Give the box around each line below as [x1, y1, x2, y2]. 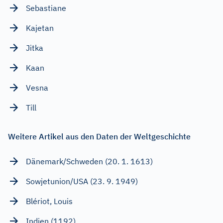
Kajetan [26, 22, 54, 33]
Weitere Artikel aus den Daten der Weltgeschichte [8, 131, 191, 141]
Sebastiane [26, 2, 66, 13]
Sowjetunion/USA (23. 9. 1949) [26, 176, 138, 186]
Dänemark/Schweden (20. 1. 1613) [26, 156, 153, 166]
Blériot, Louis [26, 196, 73, 206]
